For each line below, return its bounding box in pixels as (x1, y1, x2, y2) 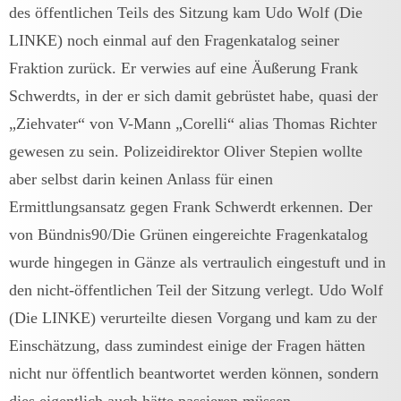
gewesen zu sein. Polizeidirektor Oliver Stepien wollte (9, 141, 363, 160)
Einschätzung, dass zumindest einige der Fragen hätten (9, 336, 365, 354)
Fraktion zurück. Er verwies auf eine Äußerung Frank (9, 58, 358, 77)
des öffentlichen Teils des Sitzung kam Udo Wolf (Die (9, 3, 363, 21)
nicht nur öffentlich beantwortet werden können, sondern (9, 363, 379, 382)
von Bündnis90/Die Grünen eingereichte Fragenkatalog (9, 225, 368, 243)
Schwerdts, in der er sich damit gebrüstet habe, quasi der (9, 86, 378, 105)
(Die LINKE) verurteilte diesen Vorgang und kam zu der (9, 308, 377, 327)
